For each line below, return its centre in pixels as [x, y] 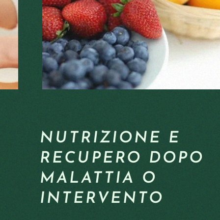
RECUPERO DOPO [122, 159]
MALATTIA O [98, 179]
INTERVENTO [102, 199]
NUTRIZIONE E [110, 138]
